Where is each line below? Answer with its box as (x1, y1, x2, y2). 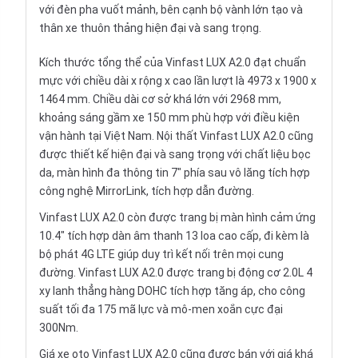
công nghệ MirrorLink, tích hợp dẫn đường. (39, 185, 254, 197)
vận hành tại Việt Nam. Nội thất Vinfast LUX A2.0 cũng (39, 129, 313, 142)
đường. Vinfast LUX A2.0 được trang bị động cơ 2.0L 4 (39, 266, 312, 279)
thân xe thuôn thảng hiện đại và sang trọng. (39, 22, 261, 34)
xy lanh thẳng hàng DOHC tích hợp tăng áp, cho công (39, 284, 305, 297)
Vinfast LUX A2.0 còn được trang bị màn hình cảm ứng (39, 211, 316, 224)
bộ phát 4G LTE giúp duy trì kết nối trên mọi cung (39, 248, 284, 261)
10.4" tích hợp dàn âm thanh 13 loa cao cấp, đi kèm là (39, 229, 309, 242)
